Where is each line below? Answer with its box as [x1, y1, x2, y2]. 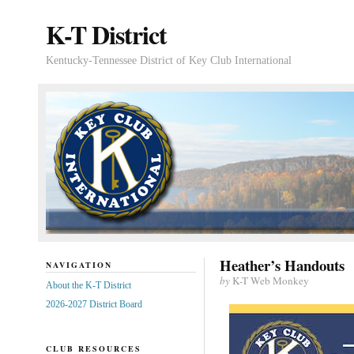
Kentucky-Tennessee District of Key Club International [45, 55, 292, 66]
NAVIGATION [45, 259, 112, 270]
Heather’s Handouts [219, 254, 345, 276]
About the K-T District [45, 279, 131, 291]
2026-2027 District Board [45, 298, 142, 310]
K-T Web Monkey [229, 273, 309, 288]
